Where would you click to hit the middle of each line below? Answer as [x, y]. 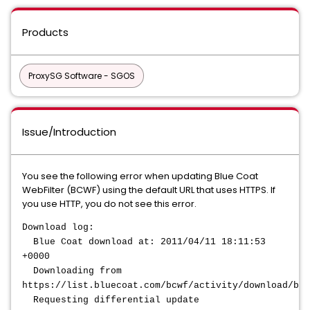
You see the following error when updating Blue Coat [140, 176]
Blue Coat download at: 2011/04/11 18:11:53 [144, 242]
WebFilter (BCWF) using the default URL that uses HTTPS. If [149, 190]
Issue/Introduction [69, 132]
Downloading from [72, 271]
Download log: [58, 227]
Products [45, 32]
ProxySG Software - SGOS [82, 76]
